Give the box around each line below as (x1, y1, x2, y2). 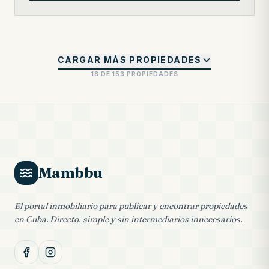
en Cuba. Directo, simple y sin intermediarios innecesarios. (14, 214, 242, 225)
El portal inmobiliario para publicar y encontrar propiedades (14, 201, 247, 211)
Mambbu (38, 164, 103, 181)
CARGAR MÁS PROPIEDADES (58, 55, 202, 65)
